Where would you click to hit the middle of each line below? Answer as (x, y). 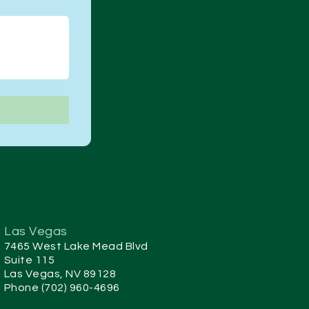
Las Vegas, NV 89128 (60, 273)
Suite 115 (30, 260)
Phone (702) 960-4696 (62, 287)
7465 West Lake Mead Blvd (76, 246)
